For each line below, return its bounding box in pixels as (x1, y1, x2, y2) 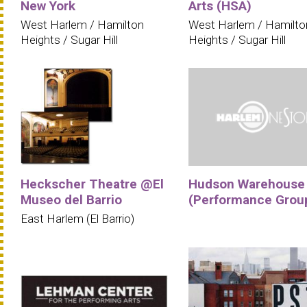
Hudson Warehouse (188, 176, 305, 193)
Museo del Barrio (21, 192, 122, 208)
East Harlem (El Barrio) (21, 212, 134, 226)
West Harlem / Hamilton (21, 17, 144, 32)
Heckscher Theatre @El (21, 176, 164, 193)
